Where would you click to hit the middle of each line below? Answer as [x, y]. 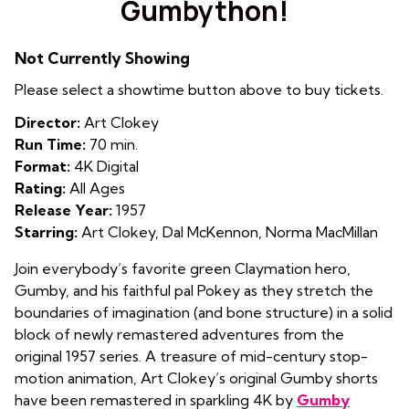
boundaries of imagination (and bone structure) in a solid [204, 313]
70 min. [112, 145]
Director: [47, 123]
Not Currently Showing [102, 58]
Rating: [40, 189]
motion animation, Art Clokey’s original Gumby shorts [196, 378]
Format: [42, 167]
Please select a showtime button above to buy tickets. [199, 90]
